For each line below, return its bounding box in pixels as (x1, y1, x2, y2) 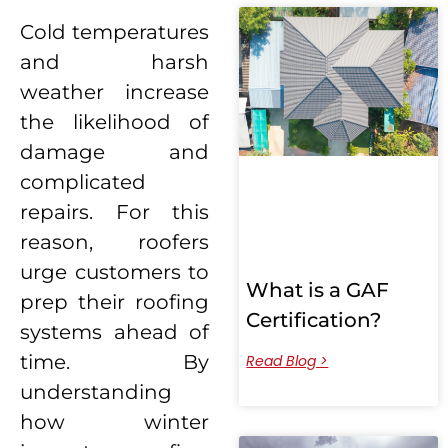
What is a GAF (246, 278, 390, 303)
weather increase (20, 79, 210, 104)
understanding (20, 379, 172, 404)
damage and (20, 139, 210, 164)
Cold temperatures (20, 19, 210, 44)
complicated (20, 169, 146, 194)
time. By (20, 349, 210, 374)
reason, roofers (20, 229, 210, 254)
